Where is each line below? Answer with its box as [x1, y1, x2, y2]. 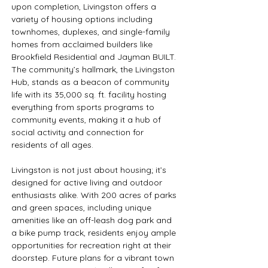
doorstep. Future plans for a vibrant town [11, 252, 176, 263]
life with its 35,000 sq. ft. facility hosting [11, 89, 169, 100]
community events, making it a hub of [11, 114, 163, 125]
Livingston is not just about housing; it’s [11, 165, 169, 175]
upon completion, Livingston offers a [11, 1, 159, 12]
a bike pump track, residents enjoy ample [11, 227, 178, 238]
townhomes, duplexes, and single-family [11, 26, 172, 37]
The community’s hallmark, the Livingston [11, 64, 177, 75]
